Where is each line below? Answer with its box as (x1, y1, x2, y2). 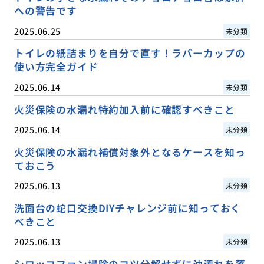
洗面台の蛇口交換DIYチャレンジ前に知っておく (14, 200, 242, 215)
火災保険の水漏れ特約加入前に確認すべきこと (14, 102, 235, 117)
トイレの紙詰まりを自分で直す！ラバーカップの (14, 46, 246, 61)
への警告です (14, 4, 77, 18)
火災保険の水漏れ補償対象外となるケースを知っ (14, 144, 246, 159)
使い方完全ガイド (14, 60, 98, 74)
